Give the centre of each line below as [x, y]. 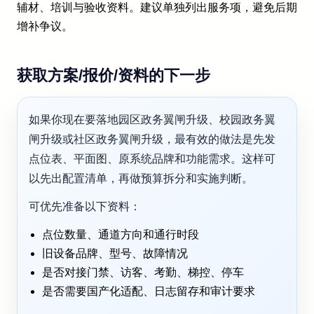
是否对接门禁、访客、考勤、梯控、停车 [143, 273]
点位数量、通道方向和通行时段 [121, 235]
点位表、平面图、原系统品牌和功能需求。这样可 [152, 159]
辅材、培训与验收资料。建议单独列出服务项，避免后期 [157, 8]
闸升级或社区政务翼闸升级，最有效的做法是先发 [152, 139]
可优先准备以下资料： [85, 207]
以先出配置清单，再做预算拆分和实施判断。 [141, 179]
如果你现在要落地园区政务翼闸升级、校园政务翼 [152, 120]
